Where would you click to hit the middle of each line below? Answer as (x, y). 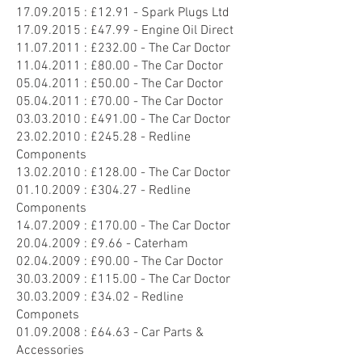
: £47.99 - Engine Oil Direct (157, 31)
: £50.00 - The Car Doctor (152, 84)
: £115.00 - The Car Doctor (156, 280)
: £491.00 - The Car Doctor (156, 120)
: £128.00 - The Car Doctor (156, 173)
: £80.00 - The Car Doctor (152, 66)
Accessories (50, 351)
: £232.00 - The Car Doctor (156, 48)
